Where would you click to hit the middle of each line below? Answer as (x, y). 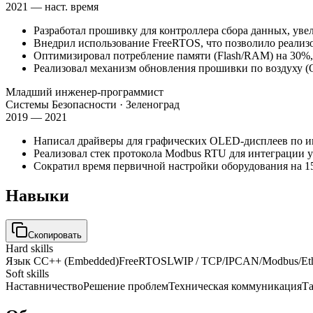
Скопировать (55, 235)
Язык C (23, 261)
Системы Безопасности (61, 105)
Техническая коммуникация (235, 286)
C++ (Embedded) (80, 261)
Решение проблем (126, 286)
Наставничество (44, 286)
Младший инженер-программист (85, 92)
